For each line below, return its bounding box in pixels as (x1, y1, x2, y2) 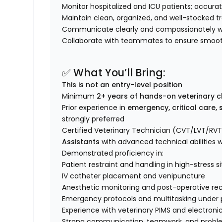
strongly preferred (62, 114, 125, 124)
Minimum (62, 91, 97, 102)
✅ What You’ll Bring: (62, 65, 166, 80)
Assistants (62, 137, 100, 147)
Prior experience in (62, 103, 128, 113)
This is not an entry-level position (62, 80, 183, 90)
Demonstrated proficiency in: (62, 148, 164, 159)
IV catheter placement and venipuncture (62, 171, 206, 181)
